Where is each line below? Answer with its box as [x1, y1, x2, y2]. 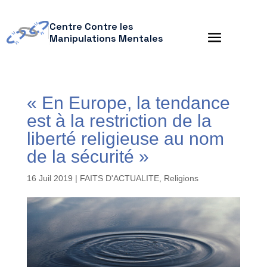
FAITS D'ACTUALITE [79, 173, 159, 183]
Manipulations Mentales [49, 32, 163, 45]
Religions [163, 173, 198, 183]
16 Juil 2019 [26, 173, 73, 183]
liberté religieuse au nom [26, 129, 224, 148]
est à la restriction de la [26, 111, 212, 131]
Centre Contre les [49, 20, 133, 33]
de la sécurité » [26, 147, 149, 166]
